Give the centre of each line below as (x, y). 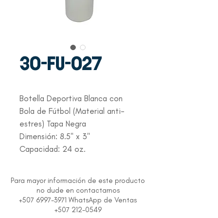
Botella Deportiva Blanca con (71, 98)
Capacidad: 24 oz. (53, 149)
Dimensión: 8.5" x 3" (55, 136)
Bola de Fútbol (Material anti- (72, 111)
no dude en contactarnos (78, 190)
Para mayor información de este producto (78, 181)
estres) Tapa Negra (53, 124)
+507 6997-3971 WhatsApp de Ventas (78, 200)
